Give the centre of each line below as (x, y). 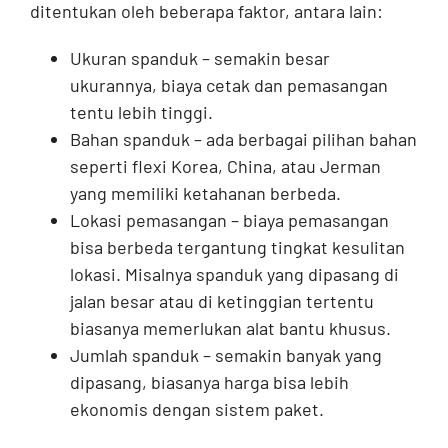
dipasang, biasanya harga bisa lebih (209, 382)
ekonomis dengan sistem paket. (196, 409)
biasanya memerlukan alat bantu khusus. (230, 328)
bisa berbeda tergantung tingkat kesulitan (237, 247)
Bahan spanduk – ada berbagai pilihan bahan (243, 139)
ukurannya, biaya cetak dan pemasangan (228, 85)
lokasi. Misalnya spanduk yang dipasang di (234, 274)
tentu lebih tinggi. (141, 112)
